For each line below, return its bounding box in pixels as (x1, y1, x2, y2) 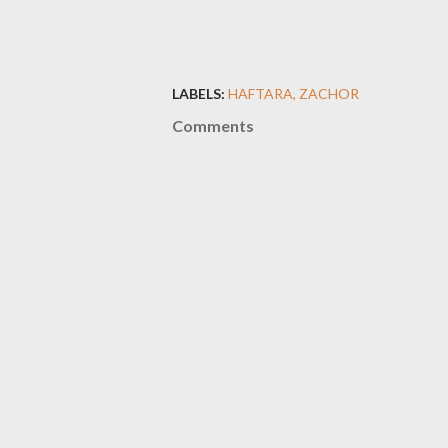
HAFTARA (228, 85, 293, 103)
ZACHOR (299, 85, 359, 103)
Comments (172, 116, 254, 136)
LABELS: (172, 85, 225, 103)
